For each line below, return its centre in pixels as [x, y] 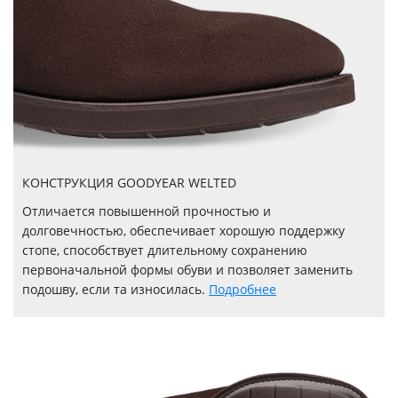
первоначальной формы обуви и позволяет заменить [187, 270]
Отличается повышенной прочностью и [147, 211]
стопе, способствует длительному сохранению [165, 251]
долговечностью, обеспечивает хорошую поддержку [183, 231]
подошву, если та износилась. [115, 290]
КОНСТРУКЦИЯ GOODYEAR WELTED [129, 183]
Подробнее [243, 290]
